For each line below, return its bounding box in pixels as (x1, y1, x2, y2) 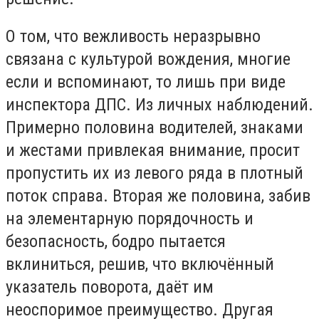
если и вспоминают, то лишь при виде (6, 72, 286, 93)
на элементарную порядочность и (6, 209, 253, 229)
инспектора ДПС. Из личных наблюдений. (6, 95, 313, 115)
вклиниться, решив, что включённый (6, 254, 274, 275)
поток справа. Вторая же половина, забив (6, 186, 310, 206)
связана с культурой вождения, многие (6, 49, 291, 70)
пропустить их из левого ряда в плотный (6, 163, 303, 184)
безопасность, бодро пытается (6, 231, 226, 252)
